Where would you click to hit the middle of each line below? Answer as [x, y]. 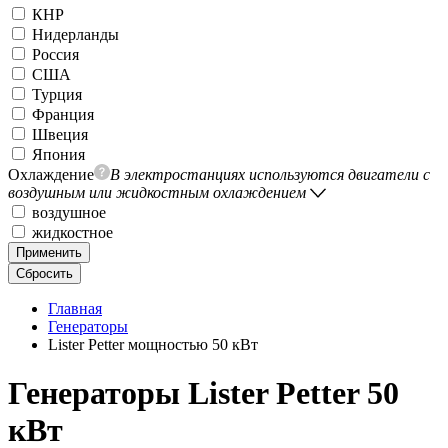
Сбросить [44, 273]
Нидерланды [75, 34]
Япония [58, 154]
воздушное [69, 212]
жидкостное [72, 232]
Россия [55, 54]
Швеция [60, 134]
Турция [57, 94]
